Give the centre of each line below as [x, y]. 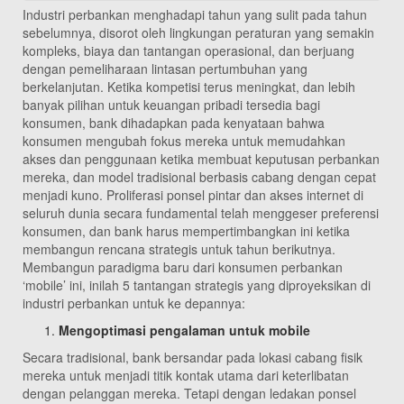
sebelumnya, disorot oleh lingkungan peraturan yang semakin [198, 33]
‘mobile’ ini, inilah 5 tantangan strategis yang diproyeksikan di [197, 285]
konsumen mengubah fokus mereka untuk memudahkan [184, 141]
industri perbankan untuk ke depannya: [134, 303]
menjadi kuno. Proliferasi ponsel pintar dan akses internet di [193, 195]
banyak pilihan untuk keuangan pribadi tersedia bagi [171, 105]
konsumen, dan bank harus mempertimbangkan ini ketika [186, 231]
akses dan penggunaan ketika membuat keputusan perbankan [201, 159]
